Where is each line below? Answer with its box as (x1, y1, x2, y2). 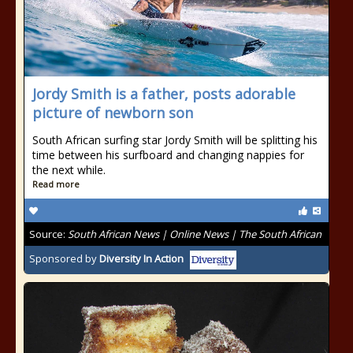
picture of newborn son (32, 103, 193, 122)
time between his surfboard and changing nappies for (32, 147, 304, 162)
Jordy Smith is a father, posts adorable (32, 84, 295, 103)
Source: (29, 227, 68, 241)
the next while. (32, 162, 106, 177)
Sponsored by (29, 251, 99, 266)
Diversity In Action (99, 251, 184, 266)
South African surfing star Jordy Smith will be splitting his (32, 132, 318, 147)
